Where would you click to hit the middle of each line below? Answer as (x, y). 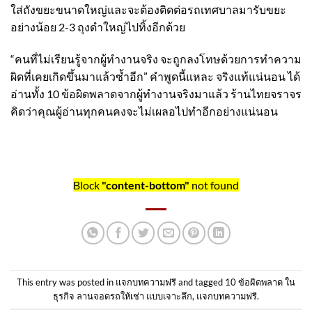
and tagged (201, 282)
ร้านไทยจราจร (266, 93)
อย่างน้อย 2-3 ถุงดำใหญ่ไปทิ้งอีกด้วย (98, 27)
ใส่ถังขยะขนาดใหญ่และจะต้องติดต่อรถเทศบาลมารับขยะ (148, 10)
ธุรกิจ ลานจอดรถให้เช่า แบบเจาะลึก (123, 296)
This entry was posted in (66, 282)
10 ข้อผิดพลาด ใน (260, 282)
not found (214, 185)
